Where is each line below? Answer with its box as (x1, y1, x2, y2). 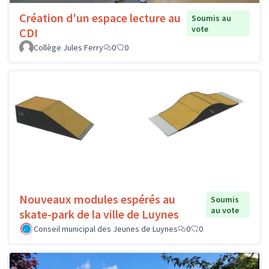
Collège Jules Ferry (34, 41, 103, 53)
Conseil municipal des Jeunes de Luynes (34, 223, 178, 234)
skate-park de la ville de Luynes (19, 206, 179, 222)
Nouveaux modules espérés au (19, 191, 175, 207)
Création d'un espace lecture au (19, 10, 181, 25)
